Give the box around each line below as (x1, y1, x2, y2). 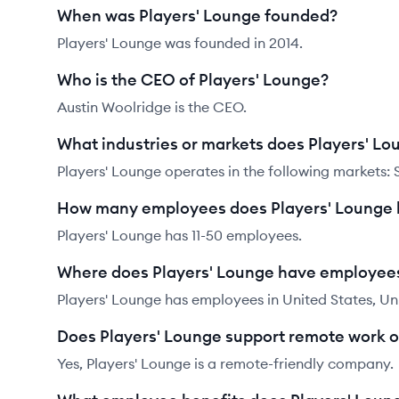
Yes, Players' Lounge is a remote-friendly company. (57, 354, 394, 372)
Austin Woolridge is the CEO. (57, 98, 247, 116)
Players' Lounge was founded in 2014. (57, 34, 303, 52)
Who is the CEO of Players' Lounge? (57, 69, 329, 90)
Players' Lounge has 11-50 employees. (57, 226, 302, 244)
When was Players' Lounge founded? (57, 5, 338, 26)
